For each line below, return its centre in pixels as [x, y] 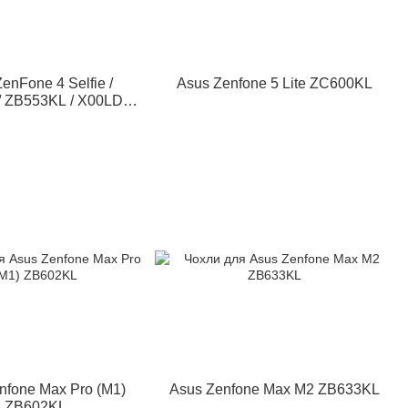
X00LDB [36, 118]
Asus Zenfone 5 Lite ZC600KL [275, 83]
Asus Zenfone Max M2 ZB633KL [275, 389]
